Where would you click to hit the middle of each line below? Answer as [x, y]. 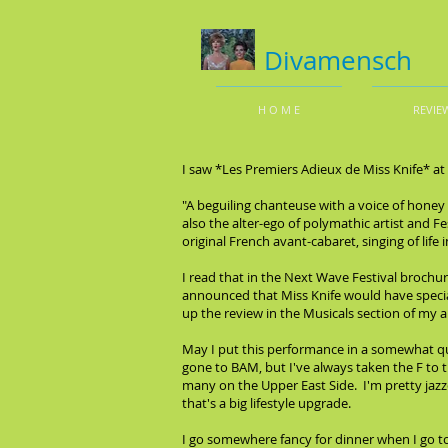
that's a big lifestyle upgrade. [266, 403]
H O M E [279, 109]
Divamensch [338, 60]
